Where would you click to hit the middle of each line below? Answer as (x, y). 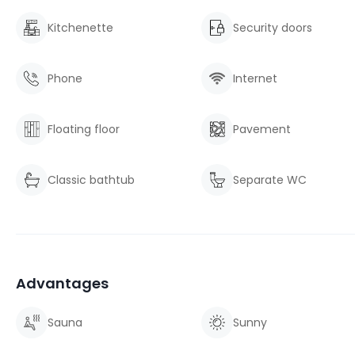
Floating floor (84, 129)
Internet (255, 78)
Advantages (62, 283)
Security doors (273, 28)
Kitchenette (80, 28)
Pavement (262, 129)
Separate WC (270, 180)
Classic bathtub (91, 180)
